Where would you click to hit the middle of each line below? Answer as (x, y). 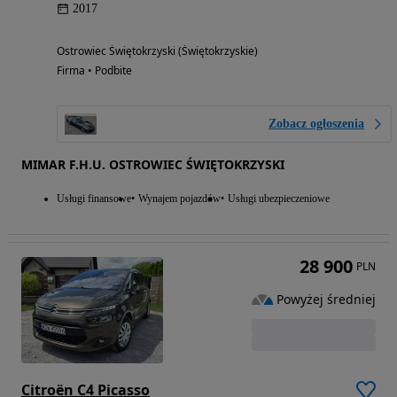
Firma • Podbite (94, 71)
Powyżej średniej (326, 299)
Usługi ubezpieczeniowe (279, 199)
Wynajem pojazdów (179, 199)
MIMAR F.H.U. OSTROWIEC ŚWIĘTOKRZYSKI (153, 165)
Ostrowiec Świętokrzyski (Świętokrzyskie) (157, 51)
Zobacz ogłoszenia (316, 124)
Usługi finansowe (94, 199)
